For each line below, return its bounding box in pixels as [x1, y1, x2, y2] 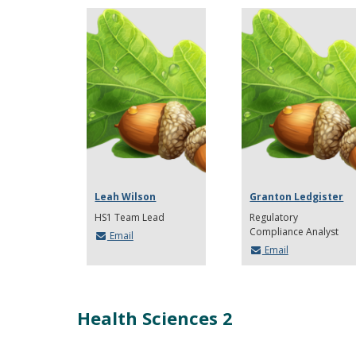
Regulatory [250, 211, 299, 224]
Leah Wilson [95, 190, 157, 203]
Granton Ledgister [250, 190, 344, 203]
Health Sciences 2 [77, 306, 233, 330]
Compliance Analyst [250, 225, 339, 238]
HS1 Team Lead [95, 211, 165, 224]
